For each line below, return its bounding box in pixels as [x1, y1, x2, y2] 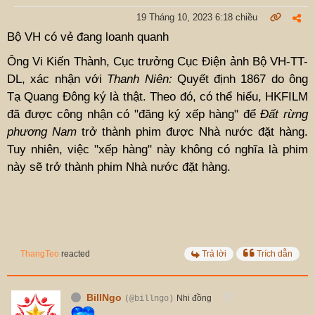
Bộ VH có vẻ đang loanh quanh [7, 30, 169, 44]
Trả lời [202, 248, 226, 259]
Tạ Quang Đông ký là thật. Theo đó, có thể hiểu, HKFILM [7, 89, 308, 103]
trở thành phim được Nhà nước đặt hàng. [77, 124, 308, 139]
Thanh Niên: [107, 72, 172, 86]
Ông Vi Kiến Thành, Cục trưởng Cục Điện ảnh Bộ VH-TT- [7, 54, 308, 68]
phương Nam [7, 124, 77, 139]
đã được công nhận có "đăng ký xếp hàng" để [7, 107, 261, 121]
